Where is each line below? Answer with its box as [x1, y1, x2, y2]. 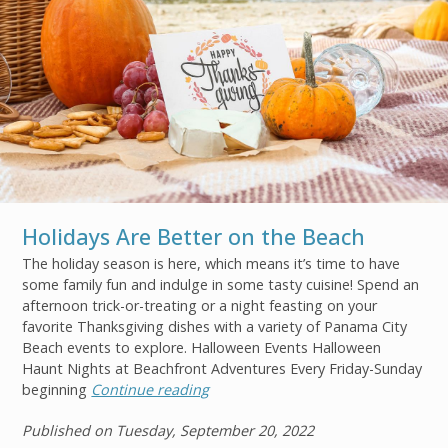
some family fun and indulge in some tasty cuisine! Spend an [22, 274, 420, 294]
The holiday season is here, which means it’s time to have [22, 253, 401, 273]
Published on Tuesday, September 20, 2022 [22, 420, 315, 440]
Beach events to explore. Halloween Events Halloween [22, 337, 382, 357]
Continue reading [91, 379, 210, 399]
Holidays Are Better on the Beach [22, 221, 366, 251]
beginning [22, 379, 92, 399]
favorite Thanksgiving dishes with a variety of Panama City [22, 316, 408, 336]
